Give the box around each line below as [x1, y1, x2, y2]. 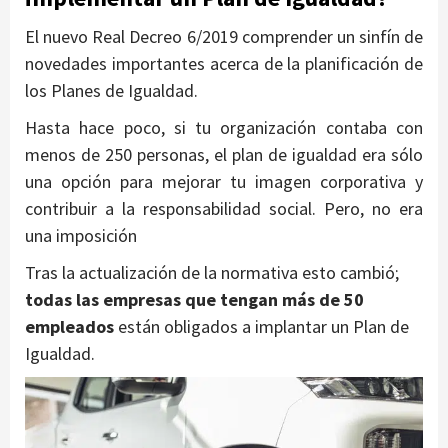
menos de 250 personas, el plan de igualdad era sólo [25, 143, 423, 167]
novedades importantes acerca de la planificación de [25, 52, 423, 76]
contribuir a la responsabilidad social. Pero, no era [25, 197, 423, 221]
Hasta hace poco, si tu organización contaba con [25, 116, 423, 140]
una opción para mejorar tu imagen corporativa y [25, 170, 423, 194]
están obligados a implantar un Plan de [118, 315, 409, 339]
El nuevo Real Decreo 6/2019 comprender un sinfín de [25, 25, 423, 49]
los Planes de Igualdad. [25, 79, 198, 103]
